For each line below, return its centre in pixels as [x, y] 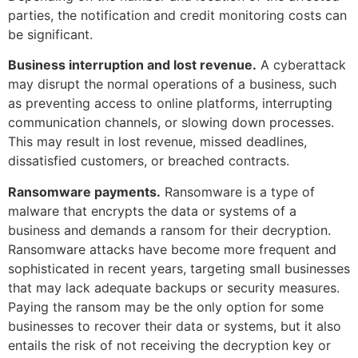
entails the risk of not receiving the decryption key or [169, 345]
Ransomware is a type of [238, 191]
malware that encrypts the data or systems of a [152, 211]
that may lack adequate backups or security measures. [174, 287]
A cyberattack [301, 65]
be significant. [50, 34]
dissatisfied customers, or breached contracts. [149, 161]
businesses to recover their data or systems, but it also [175, 326]
